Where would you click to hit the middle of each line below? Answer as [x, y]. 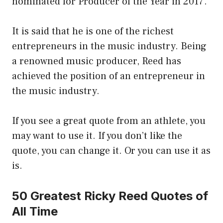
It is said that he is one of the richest [93, 32]
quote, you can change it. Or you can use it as [111, 151]
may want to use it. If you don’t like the [97, 136]
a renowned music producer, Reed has [97, 61]
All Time [35, 212]
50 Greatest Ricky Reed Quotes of [110, 196]
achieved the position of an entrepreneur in [109, 76]
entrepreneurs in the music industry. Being [109, 47]
